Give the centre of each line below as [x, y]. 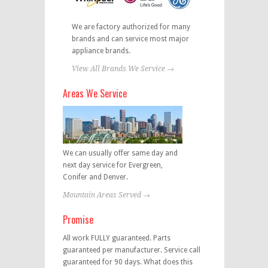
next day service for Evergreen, [112, 165]
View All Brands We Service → [123, 68]
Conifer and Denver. [95, 177]
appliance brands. [101, 51]
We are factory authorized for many [131, 27]
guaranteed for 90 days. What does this [127, 262]
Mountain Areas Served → [106, 195]
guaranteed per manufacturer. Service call [131, 250]
